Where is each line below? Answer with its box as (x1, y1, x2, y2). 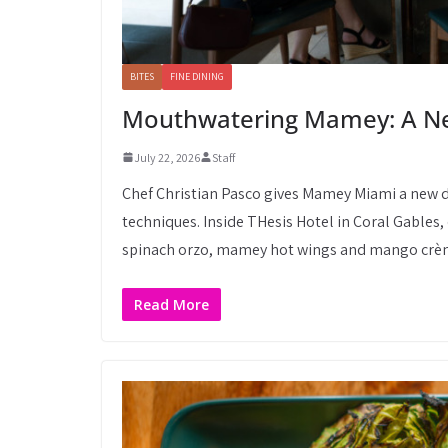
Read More (134, 294, 209, 314)
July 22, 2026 (134, 149, 200, 165)
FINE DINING (170, 69, 224, 83)
